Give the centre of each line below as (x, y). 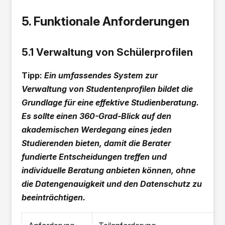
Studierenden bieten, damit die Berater (96, 143)
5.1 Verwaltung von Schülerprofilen (107, 52)
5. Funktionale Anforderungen (106, 21)
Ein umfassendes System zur (101, 75)
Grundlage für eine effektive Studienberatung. (110, 102)
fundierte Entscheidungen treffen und (94, 157)
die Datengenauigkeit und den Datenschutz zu (112, 184)
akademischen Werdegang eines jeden (97, 130)
